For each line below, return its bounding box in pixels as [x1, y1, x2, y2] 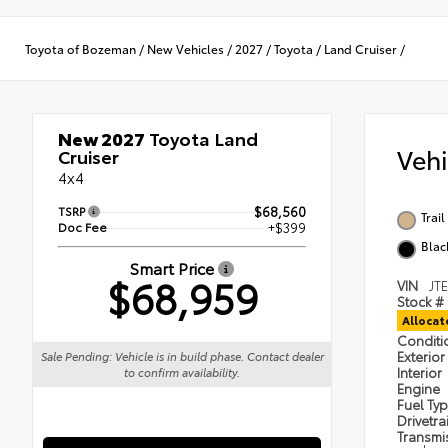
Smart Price [130, 256, 218, 280]
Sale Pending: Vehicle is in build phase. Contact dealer [40, 348, 324, 365]
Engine [397, 379, 443, 398]
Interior [397, 363, 445, 382]
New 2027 [58, 125, 145, 152]
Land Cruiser [324, 39, 397, 57]
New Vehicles [147, 39, 224, 57]
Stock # [397, 292, 444, 311]
